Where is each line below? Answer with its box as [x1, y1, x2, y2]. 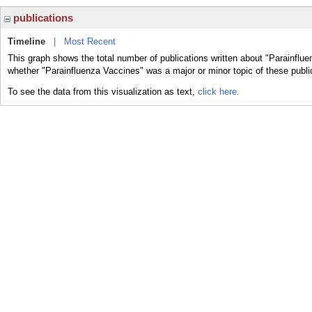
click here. [198, 86, 240, 97]
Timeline [8, 36, 45, 47]
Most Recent [64, 36, 116, 47]
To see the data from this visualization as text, [8, 86, 198, 97]
